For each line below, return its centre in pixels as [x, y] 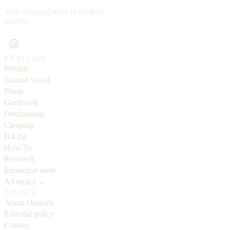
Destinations [24, 113]
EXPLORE [25, 58]
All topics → [25, 181]
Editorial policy [29, 214]
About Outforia [29, 202]
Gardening [21, 102]
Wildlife [17, 68]
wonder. [17, 21]
